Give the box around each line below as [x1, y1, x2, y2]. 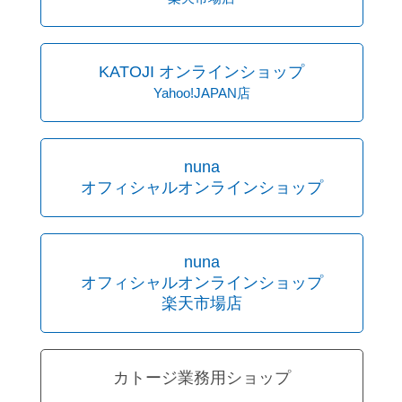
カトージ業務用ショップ [112, 368, 291, 387]
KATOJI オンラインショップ [99, 62, 305, 81]
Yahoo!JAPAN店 [153, 84, 250, 100]
